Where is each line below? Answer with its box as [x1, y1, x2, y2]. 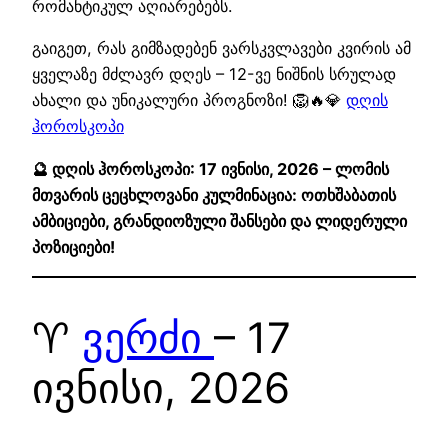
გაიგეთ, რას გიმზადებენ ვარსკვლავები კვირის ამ [32, 38, 411, 59]
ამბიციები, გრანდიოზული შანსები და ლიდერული [32, 210, 407, 231]
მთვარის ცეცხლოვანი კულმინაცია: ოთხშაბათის [32, 184, 396, 205]
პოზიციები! [32, 236, 115, 257]
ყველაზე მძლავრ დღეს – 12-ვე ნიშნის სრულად [32, 64, 396, 85]
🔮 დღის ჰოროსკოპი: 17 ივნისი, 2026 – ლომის [32, 158, 389, 179]
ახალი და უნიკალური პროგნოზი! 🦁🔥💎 [32, 90, 346, 111]
